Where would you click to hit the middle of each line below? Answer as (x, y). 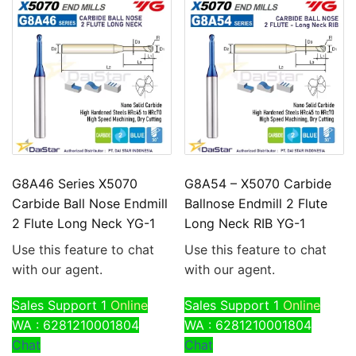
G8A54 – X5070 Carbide (258, 183)
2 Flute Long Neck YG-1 (83, 223)
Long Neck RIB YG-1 (245, 223)
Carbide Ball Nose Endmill (90, 203)
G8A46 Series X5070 (75, 183)
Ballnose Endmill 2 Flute (256, 203)
